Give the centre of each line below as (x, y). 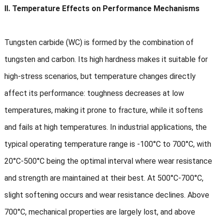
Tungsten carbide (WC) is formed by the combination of (99, 43)
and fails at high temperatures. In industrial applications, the (105, 127)
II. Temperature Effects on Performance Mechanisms (102, 9)
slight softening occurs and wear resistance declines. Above (107, 195)
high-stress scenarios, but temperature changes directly (100, 77)
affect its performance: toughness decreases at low (94, 93)
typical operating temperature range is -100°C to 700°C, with (108, 144)
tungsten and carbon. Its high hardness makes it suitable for (106, 60)
